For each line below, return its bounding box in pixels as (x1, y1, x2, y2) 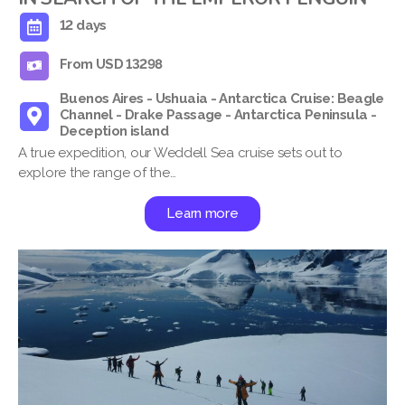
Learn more (166, 204, 239, 221)
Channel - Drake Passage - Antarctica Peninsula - (60, 106, 377, 123)
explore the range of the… (18, 164, 176, 181)
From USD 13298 (60, 55, 163, 72)
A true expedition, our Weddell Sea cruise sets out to (18, 144, 343, 161)
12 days (60, 16, 107, 33)
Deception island (60, 122, 169, 139)
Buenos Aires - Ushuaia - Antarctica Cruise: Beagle (60, 89, 384, 107)
